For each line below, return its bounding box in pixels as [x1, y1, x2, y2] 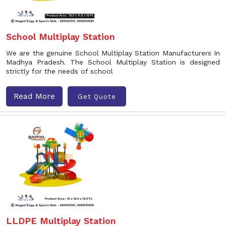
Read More [14, 91, 55, 101]
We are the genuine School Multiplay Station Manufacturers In [6, 49, 220, 57]
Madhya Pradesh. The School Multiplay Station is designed [6, 58, 220, 66]
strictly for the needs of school [6, 67, 113, 75]
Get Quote [78, 92, 116, 100]
